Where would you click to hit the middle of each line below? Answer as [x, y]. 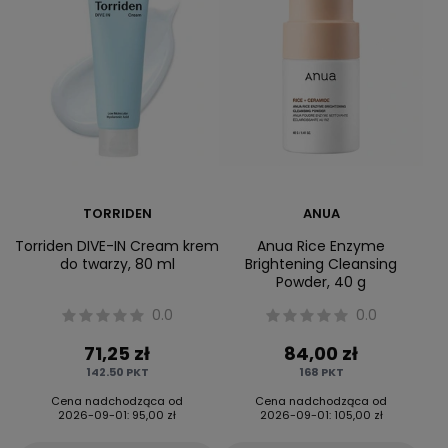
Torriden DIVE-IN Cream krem [117, 245]
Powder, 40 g [321, 281]
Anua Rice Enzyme [321, 245]
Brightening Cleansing [321, 263]
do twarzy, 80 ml [117, 263]
